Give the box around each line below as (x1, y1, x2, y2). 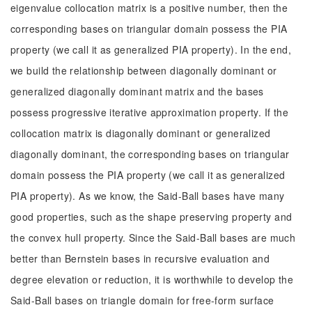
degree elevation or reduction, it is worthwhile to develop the (10, 272, 294, 286)
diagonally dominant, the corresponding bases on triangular (10, 147, 290, 161)
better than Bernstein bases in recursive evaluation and (10, 251, 270, 265)
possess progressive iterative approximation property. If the (10, 105, 289, 119)
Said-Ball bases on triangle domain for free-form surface (10, 293, 274, 307)
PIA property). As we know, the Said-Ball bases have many (10, 189, 285, 203)
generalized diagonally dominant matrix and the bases (10, 84, 264, 98)
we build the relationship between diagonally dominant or (10, 63, 277, 77)
